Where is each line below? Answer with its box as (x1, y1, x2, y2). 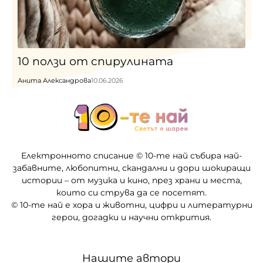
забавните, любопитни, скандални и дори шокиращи (12, 162, 251, 173)
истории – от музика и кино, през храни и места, (21, 174, 242, 186)
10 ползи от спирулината (18, 55, 173, 69)
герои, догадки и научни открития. (52, 211, 211, 222)
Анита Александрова (18, 76, 91, 85)
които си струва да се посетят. (56, 187, 207, 198)
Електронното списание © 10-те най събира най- (21, 150, 242, 161)
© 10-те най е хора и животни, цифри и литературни (11, 199, 252, 210)
